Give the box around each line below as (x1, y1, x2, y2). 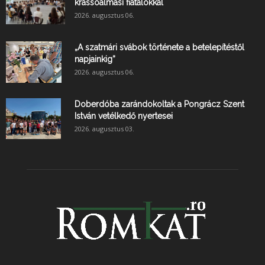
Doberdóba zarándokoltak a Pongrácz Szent (75, 99, 244, 109)
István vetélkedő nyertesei (75, 111, 173, 121)
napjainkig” (75, 54, 115, 64)
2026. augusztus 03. (75, 124, 134, 133)
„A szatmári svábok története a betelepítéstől (75, 42, 244, 52)
